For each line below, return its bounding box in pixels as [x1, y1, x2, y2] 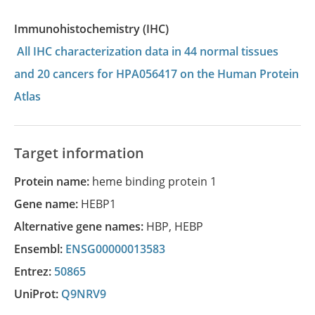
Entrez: [20, 264, 54, 279]
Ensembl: [20, 241, 65, 257]
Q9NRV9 [61, 286, 106, 302]
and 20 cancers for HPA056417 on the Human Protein [14, 66, 299, 82]
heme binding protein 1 [92, 174, 217, 189]
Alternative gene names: [22, 219, 146, 234]
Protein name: [21, 174, 92, 189]
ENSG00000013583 [65, 241, 165, 257]
